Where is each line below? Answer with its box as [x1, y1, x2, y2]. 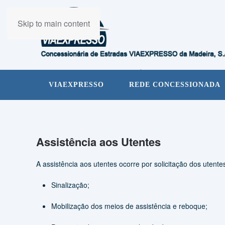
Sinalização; [51, 180, 89, 190]
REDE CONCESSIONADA [129, 81, 220, 88]
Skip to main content [18, 18, 90, 29]
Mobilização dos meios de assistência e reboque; [51, 201, 207, 211]
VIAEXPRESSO [49, 81, 104, 88]
